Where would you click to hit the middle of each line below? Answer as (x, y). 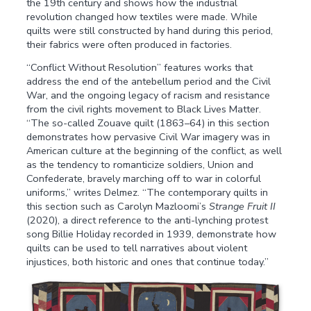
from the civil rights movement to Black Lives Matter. (144, 109)
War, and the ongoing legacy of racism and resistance (149, 95)
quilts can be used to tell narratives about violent (137, 247)
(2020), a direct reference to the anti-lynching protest (148, 220)
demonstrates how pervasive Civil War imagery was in (149, 136)
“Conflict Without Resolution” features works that (140, 67)
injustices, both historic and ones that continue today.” (148, 261)
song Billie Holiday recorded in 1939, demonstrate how (152, 234)
